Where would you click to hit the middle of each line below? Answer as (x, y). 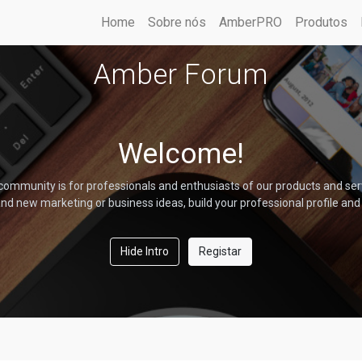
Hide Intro (145, 251)
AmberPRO (250, 22)
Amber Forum (181, 75)
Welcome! (181, 154)
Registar (220, 251)
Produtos (321, 22)
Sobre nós (177, 22)
